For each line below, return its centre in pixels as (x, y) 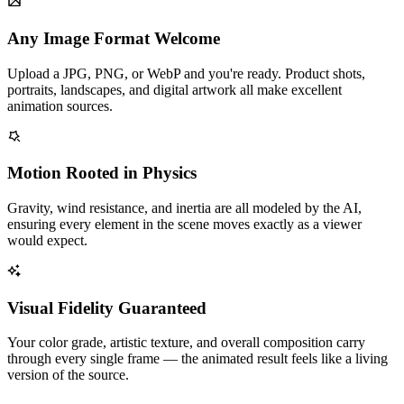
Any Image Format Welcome (114, 38)
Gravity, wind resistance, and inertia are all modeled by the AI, (184, 208)
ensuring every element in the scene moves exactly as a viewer (184, 225)
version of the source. (68, 375)
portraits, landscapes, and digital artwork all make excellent (174, 89)
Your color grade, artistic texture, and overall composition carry (186, 343)
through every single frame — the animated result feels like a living (197, 359)
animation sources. (60, 106)
